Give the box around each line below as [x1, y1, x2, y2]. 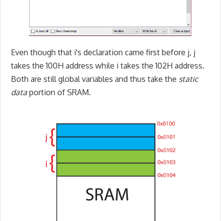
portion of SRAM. [27, 87, 91, 97]
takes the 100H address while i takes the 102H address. [11, 60, 205, 71]
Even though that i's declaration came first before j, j [11, 47, 196, 57]
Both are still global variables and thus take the [11, 74, 179, 84]
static [179, 74, 199, 84]
